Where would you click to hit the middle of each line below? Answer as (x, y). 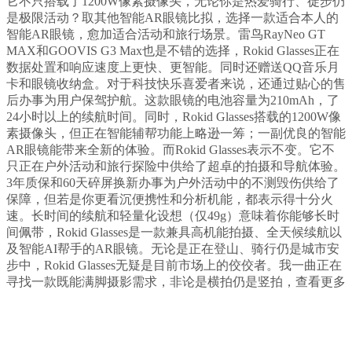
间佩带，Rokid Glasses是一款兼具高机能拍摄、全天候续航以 (174, 233)
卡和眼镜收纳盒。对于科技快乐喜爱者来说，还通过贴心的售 (176, 84)
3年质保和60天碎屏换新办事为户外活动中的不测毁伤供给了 (173, 183)
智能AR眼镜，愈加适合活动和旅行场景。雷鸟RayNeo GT (166, 35)
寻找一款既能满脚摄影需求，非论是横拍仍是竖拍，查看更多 (176, 282)
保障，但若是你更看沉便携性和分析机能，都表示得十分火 (170, 200)
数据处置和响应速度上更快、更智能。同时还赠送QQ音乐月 (173, 68)
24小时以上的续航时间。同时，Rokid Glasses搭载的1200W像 (174, 117)
